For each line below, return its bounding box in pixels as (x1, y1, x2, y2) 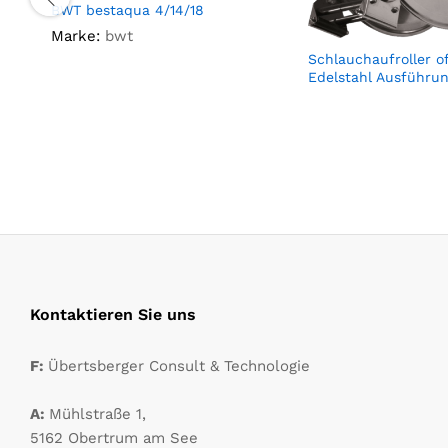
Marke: (51, 27, 100, 46)
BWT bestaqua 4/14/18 (51, 2, 204, 19)
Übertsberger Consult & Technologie (48, 357, 310, 376)
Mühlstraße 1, (49, 405, 146, 424)
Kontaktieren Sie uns (30, 305, 196, 325)
